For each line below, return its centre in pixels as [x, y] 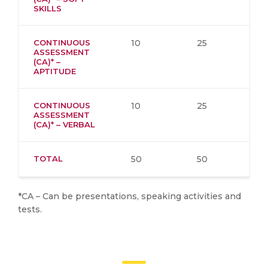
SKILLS [48, 8]
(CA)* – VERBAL [64, 124]
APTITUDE [55, 71]
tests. [30, 209]
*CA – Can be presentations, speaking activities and [130, 196]
